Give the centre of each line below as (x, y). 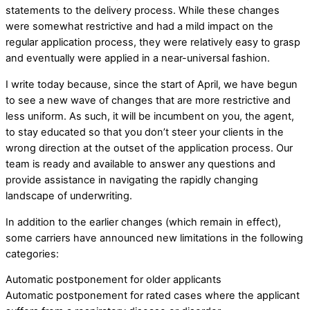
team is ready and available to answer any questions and (140, 164)
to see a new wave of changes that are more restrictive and (148, 101)
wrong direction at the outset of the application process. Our (149, 148)
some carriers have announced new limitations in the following (154, 238)
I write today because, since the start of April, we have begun (152, 85)
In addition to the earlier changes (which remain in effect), (143, 222)
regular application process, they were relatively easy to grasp (153, 43)
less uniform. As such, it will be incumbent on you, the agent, (150, 117)
